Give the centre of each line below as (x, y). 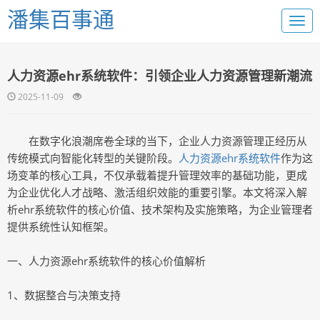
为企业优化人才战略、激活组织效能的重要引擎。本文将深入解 (157, 192)
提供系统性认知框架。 (61, 226)
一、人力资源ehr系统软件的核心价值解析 (106, 261)
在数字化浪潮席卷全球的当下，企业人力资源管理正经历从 (168, 141)
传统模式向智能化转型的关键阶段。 (93, 158)
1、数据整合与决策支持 (64, 295)
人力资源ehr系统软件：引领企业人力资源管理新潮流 (160, 76)
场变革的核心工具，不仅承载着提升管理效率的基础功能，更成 (157, 175)
